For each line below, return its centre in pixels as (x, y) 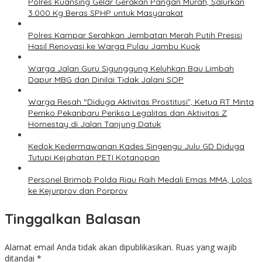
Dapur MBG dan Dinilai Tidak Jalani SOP (106, 80)
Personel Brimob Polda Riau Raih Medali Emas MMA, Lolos (140, 180)
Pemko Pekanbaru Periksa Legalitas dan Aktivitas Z (127, 113)
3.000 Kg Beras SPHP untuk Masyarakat (106, 13)
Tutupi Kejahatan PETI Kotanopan (94, 158)
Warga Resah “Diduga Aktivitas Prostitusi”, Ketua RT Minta (141, 102)
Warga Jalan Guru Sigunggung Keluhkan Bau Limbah (131, 69)
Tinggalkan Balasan (73, 219)
